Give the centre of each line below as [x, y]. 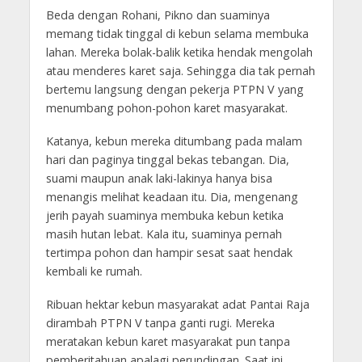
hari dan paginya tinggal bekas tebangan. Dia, [167, 160]
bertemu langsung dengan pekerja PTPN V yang [175, 90]
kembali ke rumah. [94, 271]
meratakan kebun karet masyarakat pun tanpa [168, 342]
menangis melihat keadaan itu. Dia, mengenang [172, 197]
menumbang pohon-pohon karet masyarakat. [166, 108]
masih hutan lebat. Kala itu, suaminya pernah [164, 234]
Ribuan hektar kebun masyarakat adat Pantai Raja [177, 305]
